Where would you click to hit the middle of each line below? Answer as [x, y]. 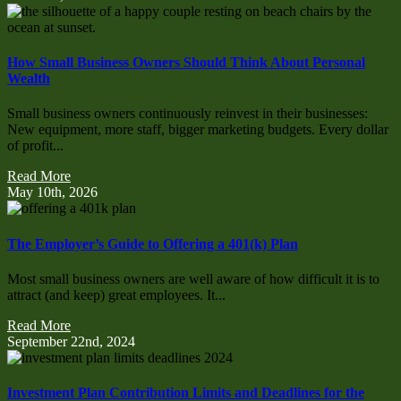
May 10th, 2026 [52, 192]
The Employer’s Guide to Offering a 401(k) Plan [153, 243]
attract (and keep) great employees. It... [116, 294]
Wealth [29, 79]
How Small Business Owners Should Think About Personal [186, 63]
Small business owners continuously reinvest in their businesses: [188, 114]
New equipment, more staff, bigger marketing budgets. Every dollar [198, 130]
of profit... [35, 146]
